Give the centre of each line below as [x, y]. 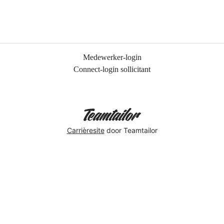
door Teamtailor [131, 130]
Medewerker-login [112, 57]
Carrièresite [85, 130]
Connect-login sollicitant [112, 69]
